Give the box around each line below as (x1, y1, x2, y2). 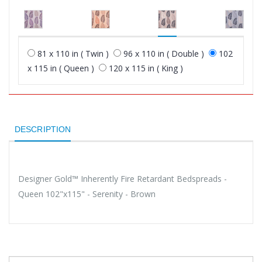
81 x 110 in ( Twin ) (37, 47, 109, 59)
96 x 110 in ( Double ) (123, 47, 204, 59)
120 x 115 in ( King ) (109, 62, 183, 74)
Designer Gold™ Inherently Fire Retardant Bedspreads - (18, 173, 227, 184)
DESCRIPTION (15, 124, 71, 134)
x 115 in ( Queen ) (27, 62, 94, 74)
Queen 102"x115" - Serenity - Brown (18, 188, 156, 199)
